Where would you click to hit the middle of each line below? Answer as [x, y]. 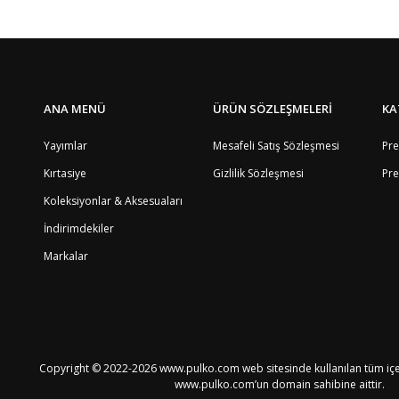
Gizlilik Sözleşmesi [258, 173]
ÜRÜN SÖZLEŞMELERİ [273, 109]
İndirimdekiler [79, 228]
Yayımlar [65, 146]
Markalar [66, 256]
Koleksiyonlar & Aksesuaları [113, 201]
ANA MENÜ [75, 109]
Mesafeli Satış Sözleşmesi [276, 146]
